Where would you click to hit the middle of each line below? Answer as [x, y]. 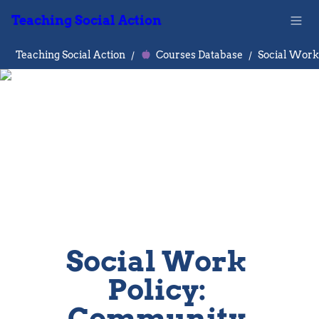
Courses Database [199, 54]
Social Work [157, 261]
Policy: [157, 290]
